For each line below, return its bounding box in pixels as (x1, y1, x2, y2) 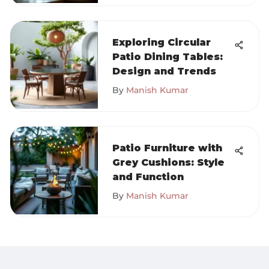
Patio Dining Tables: (112, 51, 223, 62)
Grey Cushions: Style (112, 157, 225, 168)
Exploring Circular (112, 37, 211, 48)
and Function (112, 171, 184, 183)
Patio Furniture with (112, 142, 222, 154)
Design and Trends (112, 65, 216, 77)
